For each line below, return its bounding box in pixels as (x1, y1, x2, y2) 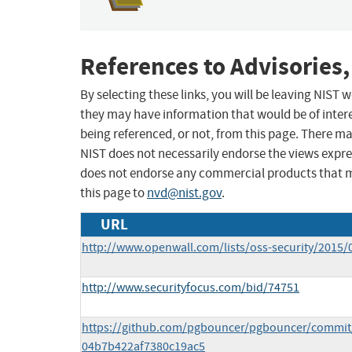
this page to (80, 185, 147, 202)
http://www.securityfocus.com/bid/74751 (82, 280, 299, 296)
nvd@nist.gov (147, 185, 222, 202)
